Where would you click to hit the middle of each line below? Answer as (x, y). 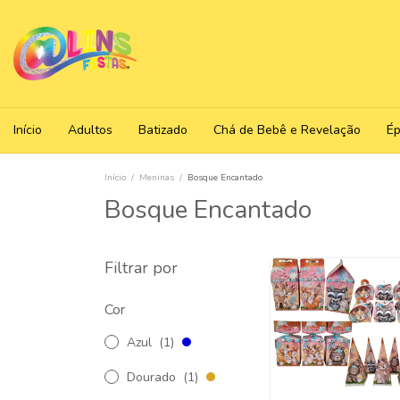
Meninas (157, 178)
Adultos (90, 130)
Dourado (153, 377)
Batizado (163, 130)
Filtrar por (141, 268)
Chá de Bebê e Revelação (287, 130)
